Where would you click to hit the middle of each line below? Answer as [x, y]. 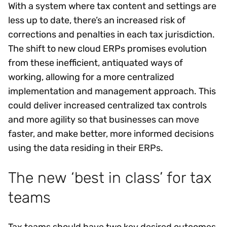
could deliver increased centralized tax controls [107, 105]
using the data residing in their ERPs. [88, 148]
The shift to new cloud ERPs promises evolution [107, 48]
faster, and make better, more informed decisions [111, 134]
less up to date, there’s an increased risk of [97, 20]
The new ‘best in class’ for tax [110, 177]
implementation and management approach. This [112, 91]
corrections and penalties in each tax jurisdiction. [111, 34]
